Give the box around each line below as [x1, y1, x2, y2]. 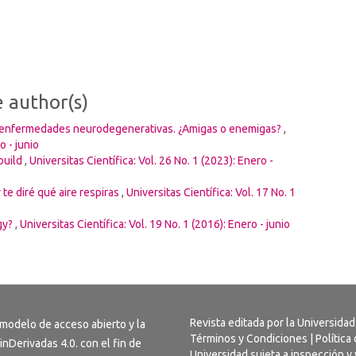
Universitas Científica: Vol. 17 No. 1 [126, 185, 296, 199]
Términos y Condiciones [190, 331, 308, 345]
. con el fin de [75, 336, 141, 350]
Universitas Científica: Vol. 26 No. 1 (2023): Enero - [29, 153, 273, 167]
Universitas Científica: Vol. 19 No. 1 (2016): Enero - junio [20, 217, 290, 230]
